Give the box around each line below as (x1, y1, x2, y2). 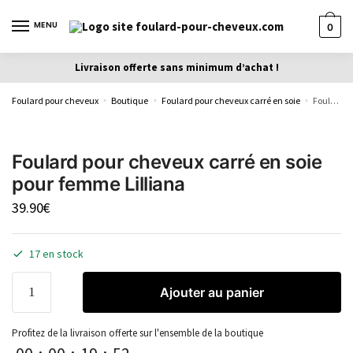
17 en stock (29, 246, 84, 261)
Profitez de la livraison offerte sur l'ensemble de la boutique (12, 325, 263, 340)
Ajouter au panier (160, 284, 264, 300)
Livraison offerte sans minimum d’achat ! (74, 60, 279, 74)
